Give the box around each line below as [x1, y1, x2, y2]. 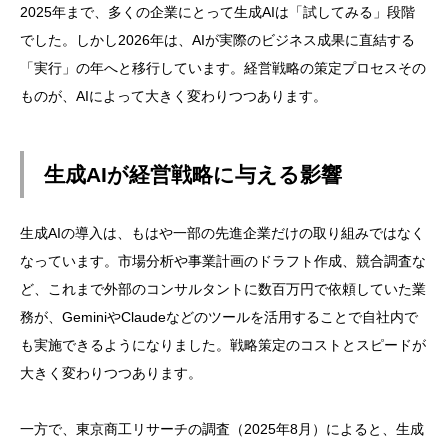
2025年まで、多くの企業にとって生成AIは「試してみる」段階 [20, 3, 415, 20]
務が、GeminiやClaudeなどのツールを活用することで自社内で [20, 309, 418, 326]
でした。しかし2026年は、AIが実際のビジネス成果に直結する [20, 31, 415, 48]
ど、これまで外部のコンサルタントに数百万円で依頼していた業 [20, 281, 426, 298]
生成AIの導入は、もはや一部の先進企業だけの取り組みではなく [20, 225, 425, 242]
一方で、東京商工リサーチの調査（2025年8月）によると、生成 [20, 421, 424, 438]
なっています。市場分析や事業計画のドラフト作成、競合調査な [20, 253, 426, 270]
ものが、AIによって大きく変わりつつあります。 [20, 87, 327, 104]
